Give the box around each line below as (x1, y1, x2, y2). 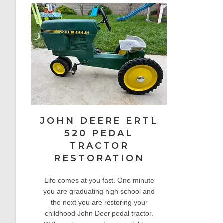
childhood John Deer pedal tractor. (45, 209, 154, 217)
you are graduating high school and (43, 187, 155, 195)
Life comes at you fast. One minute (44, 176, 154, 184)
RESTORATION (53, 152, 145, 164)
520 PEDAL (64, 127, 134, 139)
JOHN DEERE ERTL (39, 115, 159, 126)
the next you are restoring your (50, 198, 148, 206)
